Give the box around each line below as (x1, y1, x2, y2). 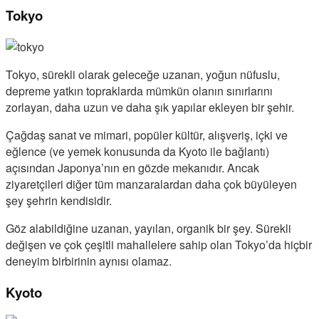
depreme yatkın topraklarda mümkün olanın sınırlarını (6, 82, 273, 99)
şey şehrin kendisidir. (6, 192, 112, 209)
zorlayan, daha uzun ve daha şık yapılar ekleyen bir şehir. (6, 98, 294, 115)
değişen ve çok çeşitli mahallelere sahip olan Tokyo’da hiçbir (6, 236, 312, 253)
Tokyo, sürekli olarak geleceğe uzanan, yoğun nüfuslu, (6, 66, 280, 83)
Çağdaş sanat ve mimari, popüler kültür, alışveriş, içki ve (6, 126, 288, 143)
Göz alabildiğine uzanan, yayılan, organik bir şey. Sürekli (6, 219, 291, 236)
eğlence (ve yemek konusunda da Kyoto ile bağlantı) (6, 142, 269, 159)
